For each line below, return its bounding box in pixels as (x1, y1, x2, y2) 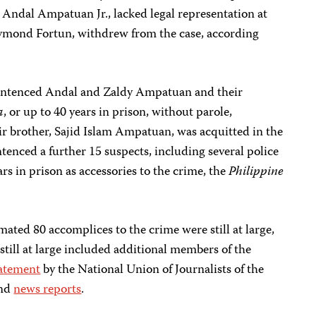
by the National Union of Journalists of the (40, 260, 265, 281)
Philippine (229, 162, 284, 183)
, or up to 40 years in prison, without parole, (4, 102, 233, 123)
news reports (13, 279, 82, 300)
